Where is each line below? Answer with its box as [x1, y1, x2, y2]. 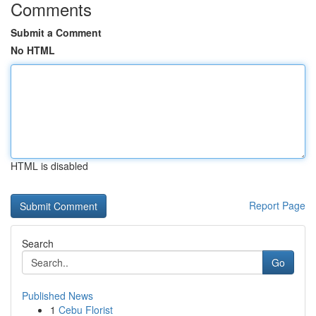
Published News [22, 288, 93, 303]
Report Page [249, 198, 305, 212]
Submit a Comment [11, 25, 102, 39]
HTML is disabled [11, 159, 88, 173]
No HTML [11, 43, 55, 57]
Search [22, 236, 54, 250]
